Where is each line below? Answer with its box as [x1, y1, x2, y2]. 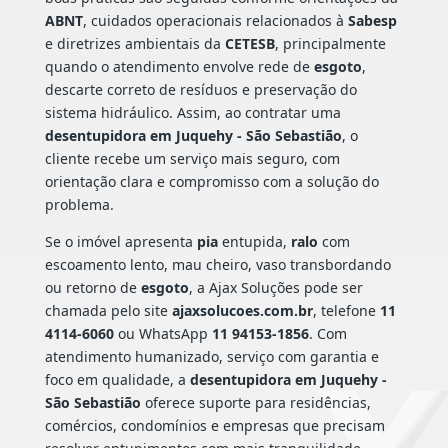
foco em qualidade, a [44, 369, 190, 389]
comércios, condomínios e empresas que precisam [44, 415, 385, 435]
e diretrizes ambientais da [44, 33, 225, 53]
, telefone [312, 300, 380, 320]
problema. [44, 194, 114, 214]
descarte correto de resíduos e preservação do [44, 79, 357, 99]
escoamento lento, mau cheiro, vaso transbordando [44, 254, 391, 274]
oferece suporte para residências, [140, 392, 371, 412]
